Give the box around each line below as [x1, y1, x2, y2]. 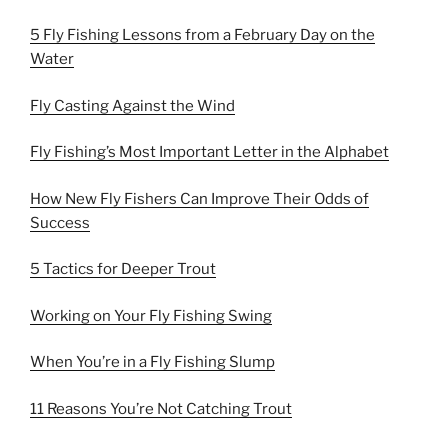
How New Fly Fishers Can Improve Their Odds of [30, 189, 369, 208]
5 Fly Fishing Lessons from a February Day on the [30, 26, 375, 44]
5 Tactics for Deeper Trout [30, 260, 216, 278]
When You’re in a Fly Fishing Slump [30, 353, 275, 371]
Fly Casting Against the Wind [30, 96, 235, 115]
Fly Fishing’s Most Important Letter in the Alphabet [30, 143, 389, 161]
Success [30, 213, 90, 232]
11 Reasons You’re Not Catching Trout [30, 399, 292, 418]
